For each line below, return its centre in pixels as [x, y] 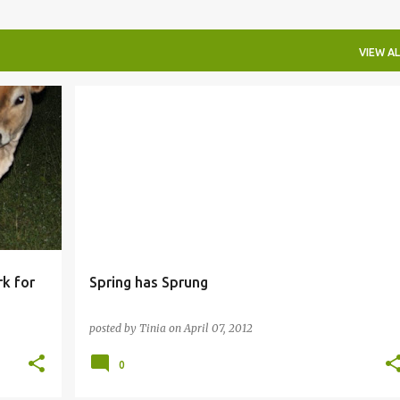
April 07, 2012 [218, 328]
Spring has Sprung [148, 282]
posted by [114, 328]
